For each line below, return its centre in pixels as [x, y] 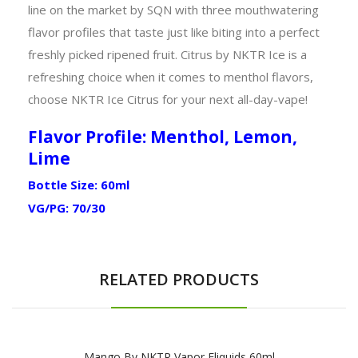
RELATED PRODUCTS [179, 279]
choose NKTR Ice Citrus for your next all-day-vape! [168, 99]
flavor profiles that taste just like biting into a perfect [174, 32]
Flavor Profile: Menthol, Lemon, [163, 136]
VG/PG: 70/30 [67, 207]
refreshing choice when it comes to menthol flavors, [171, 76]
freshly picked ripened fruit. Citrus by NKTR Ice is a [167, 54]
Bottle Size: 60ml [79, 184]
